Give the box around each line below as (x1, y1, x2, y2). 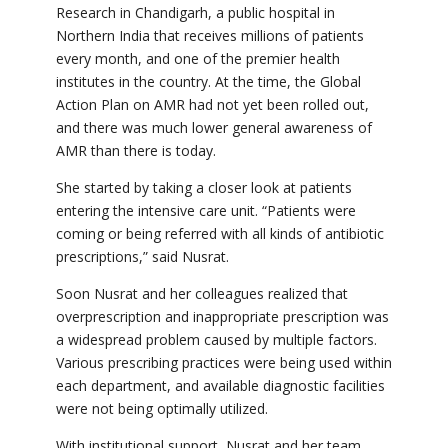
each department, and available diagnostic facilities (56, 376, 385, 396)
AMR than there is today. (56, 141, 216, 161)
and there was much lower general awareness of (56, 118, 372, 138)
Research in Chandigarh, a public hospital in (56, 3, 335, 23)
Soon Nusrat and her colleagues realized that (56, 284, 348, 304)
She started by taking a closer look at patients (56, 178, 352, 198)
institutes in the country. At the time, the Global (56, 72, 361, 92)
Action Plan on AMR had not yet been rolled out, (56, 95, 369, 115)
